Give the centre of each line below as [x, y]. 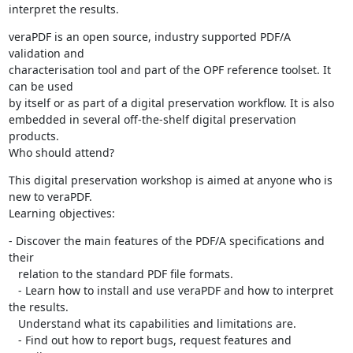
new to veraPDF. [50, 196]
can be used [41, 86]
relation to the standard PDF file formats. [13, 273]
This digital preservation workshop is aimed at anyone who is [170, 180]
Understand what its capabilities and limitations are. [13, 323]
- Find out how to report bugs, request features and [13, 340]
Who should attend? [61, 152]
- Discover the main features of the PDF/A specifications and [166, 240]
